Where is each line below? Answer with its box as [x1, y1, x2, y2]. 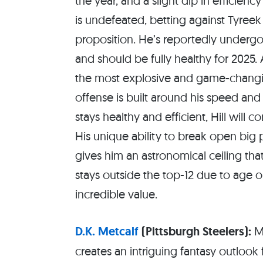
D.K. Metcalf [75, 224, 139, 240]
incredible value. [75, 187, 157, 202]
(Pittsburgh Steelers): [139, 224, 251, 240]
